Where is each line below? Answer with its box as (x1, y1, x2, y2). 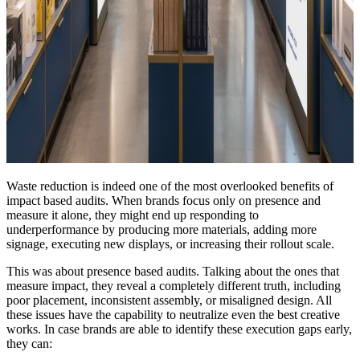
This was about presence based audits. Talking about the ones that (6, 264, 339, 278)
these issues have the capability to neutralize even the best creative (6, 307, 340, 321)
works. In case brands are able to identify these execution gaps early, (6, 321, 352, 336)
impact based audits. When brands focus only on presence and (6, 193, 321, 207)
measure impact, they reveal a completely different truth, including (6, 278, 341, 292)
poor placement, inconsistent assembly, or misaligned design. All (6, 292, 332, 307)
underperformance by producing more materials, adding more (6, 222, 317, 236)
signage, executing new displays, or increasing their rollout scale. (6, 236, 334, 251)
